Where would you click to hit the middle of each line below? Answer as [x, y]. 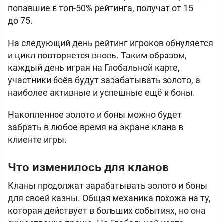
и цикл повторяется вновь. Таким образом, [97, 55]
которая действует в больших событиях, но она [107, 210]
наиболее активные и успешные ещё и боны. [102, 92]
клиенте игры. [37, 139]
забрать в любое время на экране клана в [96, 127]
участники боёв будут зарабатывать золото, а [104, 80]
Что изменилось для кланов [88, 167]
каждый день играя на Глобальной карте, [94, 68]
